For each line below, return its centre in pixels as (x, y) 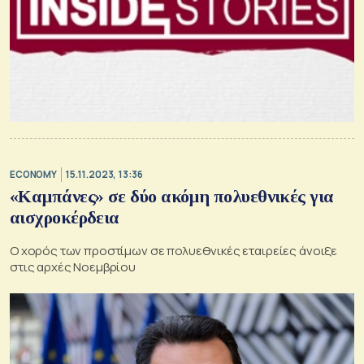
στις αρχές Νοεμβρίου (73, 266)
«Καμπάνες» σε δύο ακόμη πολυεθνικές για (172, 196)
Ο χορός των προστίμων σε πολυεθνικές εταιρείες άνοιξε (174, 250)
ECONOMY (33, 175)
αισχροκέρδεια (65, 217)
